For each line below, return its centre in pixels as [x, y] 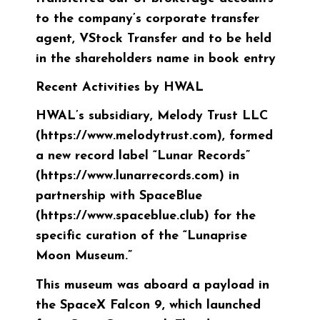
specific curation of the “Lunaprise [141, 236]
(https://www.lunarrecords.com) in [137, 176]
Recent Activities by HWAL [120, 88]
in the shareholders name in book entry [156, 59]
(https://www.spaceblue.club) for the [146, 216]
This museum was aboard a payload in [152, 285]
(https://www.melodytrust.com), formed [154, 136]
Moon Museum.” [84, 256]
